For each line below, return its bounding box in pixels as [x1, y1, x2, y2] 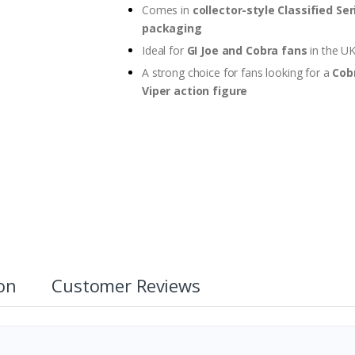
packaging [142, 20, 202, 36]
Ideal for [142, 42, 187, 58]
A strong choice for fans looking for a [142, 64, 333, 80]
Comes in [142, 2, 193, 17]
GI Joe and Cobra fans [186, 42, 307, 58]
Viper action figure [142, 82, 248, 98]
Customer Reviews [52, 273, 200, 297]
